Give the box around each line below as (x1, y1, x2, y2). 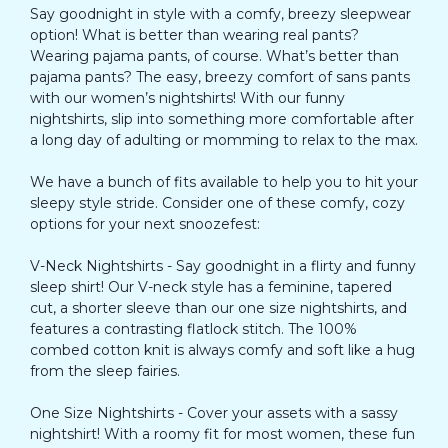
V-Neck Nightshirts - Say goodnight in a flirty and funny (30, 256, 416, 275)
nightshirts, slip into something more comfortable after (30, 109, 414, 128)
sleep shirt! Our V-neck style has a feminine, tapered (30, 277, 392, 296)
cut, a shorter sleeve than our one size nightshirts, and (30, 298, 407, 317)
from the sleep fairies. (30, 361, 180, 380)
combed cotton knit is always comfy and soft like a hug (30, 340, 415, 359)
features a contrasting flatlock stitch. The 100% (30, 319, 357, 338)
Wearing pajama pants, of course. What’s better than (30, 46, 399, 65)
